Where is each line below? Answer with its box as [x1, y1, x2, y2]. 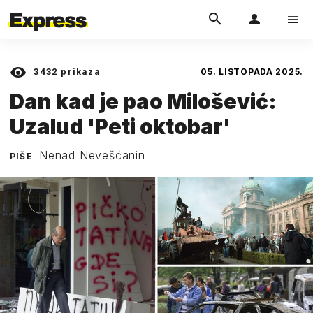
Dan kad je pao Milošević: [10, 88, 277, 114]
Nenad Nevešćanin [39, 147, 145, 162]
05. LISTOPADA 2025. [201, 66, 303, 77]
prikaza [58, 66, 101, 77]
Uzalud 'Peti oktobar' [10, 113, 231, 139]
